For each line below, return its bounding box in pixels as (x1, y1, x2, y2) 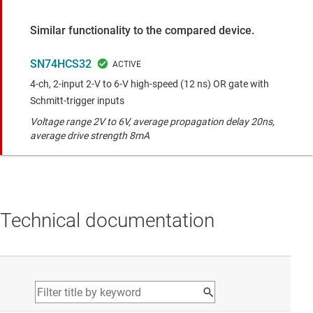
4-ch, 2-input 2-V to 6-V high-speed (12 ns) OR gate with (30, 78, 269, 90)
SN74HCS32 (30, 57, 92, 71)
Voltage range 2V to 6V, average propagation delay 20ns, (30, 116, 275, 128)
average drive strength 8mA (30, 130, 150, 142)
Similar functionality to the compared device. (30, 24, 254, 38)
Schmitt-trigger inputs (30, 95, 124, 107)
